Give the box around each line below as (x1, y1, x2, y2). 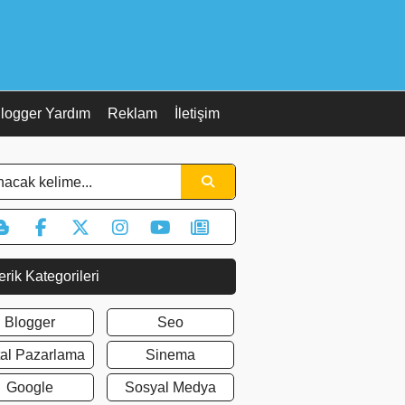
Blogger (5, 315, 55, 330)
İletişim (174, 106, 220, 121)
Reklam (108, 106, 157, 121)
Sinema (145, 347, 195, 363)
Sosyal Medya (124, 380, 216, 395)
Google (6, 380, 53, 395)
